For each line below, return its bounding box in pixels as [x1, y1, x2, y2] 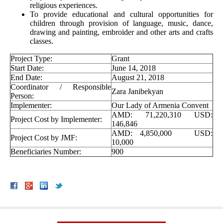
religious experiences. [30, 1, 98, 10]
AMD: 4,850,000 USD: [111, 129, 213, 138]
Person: [10, 92, 34, 101]
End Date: [10, 73, 42, 82]
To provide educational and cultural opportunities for [30, 10, 213, 19]
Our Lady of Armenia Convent [111, 101, 209, 110]
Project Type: [10, 54, 52, 63]
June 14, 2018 [111, 64, 156, 73]
